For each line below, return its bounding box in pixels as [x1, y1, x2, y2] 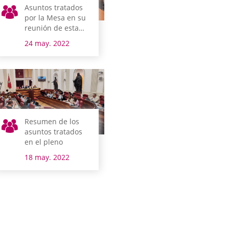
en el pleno [25, 137, 63, 147]
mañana [25, 33, 53, 43]
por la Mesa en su [25, 13, 86, 23]
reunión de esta [25, 23, 79, 33]
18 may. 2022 [25, 152, 70, 163]
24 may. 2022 [25, 38, 70, 49]
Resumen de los [25, 117, 80, 127]
